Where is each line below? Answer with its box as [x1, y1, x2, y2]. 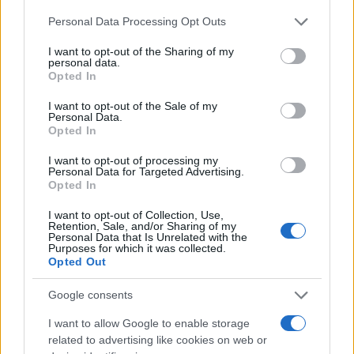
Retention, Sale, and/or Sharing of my [48, 219, 236, 232]
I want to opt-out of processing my [48, 153, 218, 167]
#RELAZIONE [6, 153, 81, 171]
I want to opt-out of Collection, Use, [48, 208, 224, 221]
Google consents [48, 288, 133, 301]
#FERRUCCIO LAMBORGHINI [99, 134, 265, 153]
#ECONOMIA [6, 134, 81, 153]
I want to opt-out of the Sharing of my [48, 44, 234, 58]
